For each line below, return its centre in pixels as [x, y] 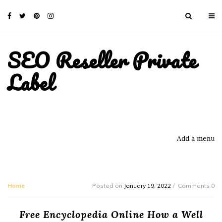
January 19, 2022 [147, 185]
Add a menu [196, 138]
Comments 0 [196, 185]
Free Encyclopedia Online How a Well [111, 214]
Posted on [108, 185]
